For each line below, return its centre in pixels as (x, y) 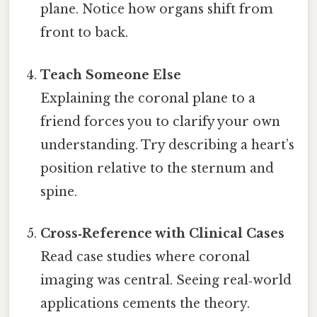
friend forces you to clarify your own (161, 121)
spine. (59, 191)
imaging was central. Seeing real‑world (166, 280)
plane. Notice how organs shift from (157, 10)
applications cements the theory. (145, 303)
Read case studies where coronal (145, 257)
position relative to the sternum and (157, 168)
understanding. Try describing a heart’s (168, 145)
